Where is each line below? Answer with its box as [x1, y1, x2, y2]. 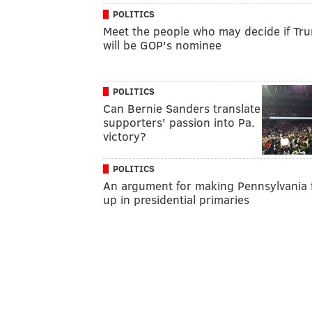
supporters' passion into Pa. [103, 114, 255, 130]
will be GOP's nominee [103, 36, 221, 53]
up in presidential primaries [103, 191, 249, 208]
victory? [103, 127, 146, 144]
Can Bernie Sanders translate [103, 100, 260, 116]
